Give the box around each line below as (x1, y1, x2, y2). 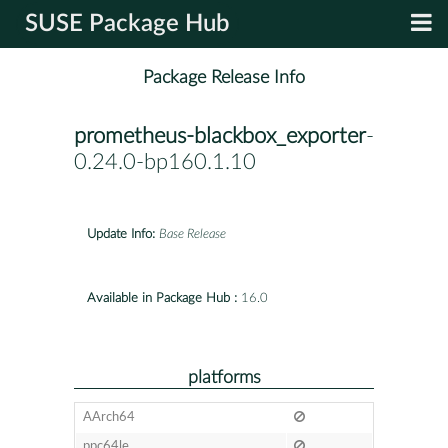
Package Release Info (143, 68, 305, 88)
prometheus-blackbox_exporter (74, 125, 366, 148)
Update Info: (87, 227, 155, 241)
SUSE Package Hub (25, 12, 230, 36)
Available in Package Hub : (87, 291, 237, 305)
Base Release (159, 227, 226, 241)
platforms (187, 368, 261, 386)
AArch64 (82, 410, 135, 424)
